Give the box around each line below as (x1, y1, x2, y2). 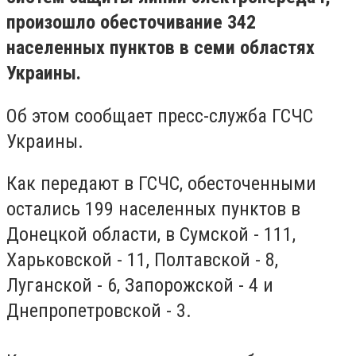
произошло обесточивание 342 (6, 11, 256, 33)
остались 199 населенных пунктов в (6, 198, 300, 221)
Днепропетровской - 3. (6, 300, 192, 323)
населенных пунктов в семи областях (6, 37, 315, 59)
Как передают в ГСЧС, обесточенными (6, 172, 316, 195)
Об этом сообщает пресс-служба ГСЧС (6, 104, 313, 127)
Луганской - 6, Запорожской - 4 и (6, 274, 273, 297)
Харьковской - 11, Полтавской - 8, (6, 249, 278, 272)
